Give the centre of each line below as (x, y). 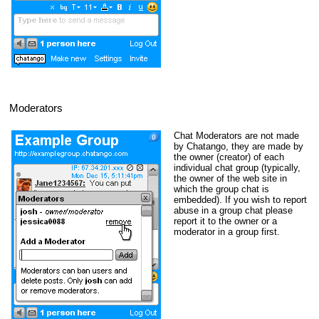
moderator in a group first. (226, 231)
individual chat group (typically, (237, 167)
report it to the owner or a (225, 221)
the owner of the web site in (230, 178)
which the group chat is (221, 189)
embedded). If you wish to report (240, 199)
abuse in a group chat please (233, 210)
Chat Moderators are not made (236, 135)
